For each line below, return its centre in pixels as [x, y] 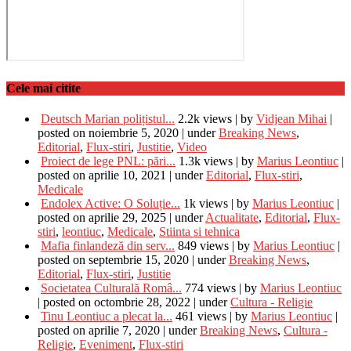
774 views [210, 288]
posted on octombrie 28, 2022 [117, 302]
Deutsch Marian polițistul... [108, 118]
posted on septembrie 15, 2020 [113, 259]
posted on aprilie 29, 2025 [102, 217]
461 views [201, 316]
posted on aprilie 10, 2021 [102, 175]
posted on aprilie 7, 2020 [99, 330]
